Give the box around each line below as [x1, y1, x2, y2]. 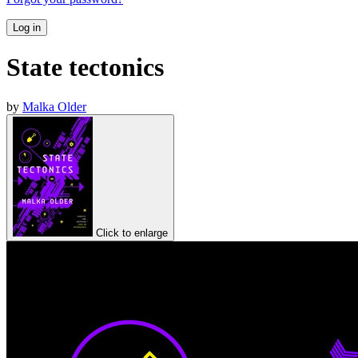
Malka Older [22, 99, 86, 113]
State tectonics [6, 53, 164, 82]
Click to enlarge [96, 226, 168, 239]
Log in [13, 21, 41, 34]
